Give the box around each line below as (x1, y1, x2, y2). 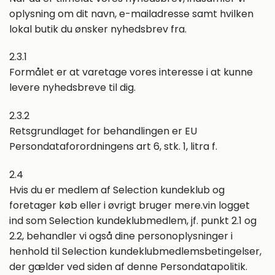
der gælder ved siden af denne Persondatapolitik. (9, 259, 247, 274)
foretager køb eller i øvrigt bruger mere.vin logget (9, 198, 250, 212)
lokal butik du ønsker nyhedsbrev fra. (9, 21, 187, 36)
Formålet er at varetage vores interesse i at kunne (9, 65, 253, 80)
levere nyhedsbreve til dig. (9, 80, 136, 95)
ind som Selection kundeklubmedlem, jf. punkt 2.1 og (9, 213, 257, 228)
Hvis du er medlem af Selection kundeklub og (9, 182, 225, 197)
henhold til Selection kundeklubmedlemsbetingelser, (9, 244, 261, 258)
